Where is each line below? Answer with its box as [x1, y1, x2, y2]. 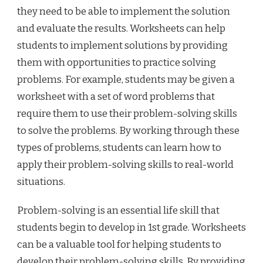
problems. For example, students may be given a [17, 73, 235, 86]
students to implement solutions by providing [17, 39, 228, 52]
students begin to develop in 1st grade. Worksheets [17, 221, 246, 234]
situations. [17, 176, 65, 188]
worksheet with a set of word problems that [17, 90, 215, 103]
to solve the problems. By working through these [17, 124, 240, 137]
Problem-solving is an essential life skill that [17, 204, 220, 217]
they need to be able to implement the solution [17, 5, 230, 18]
